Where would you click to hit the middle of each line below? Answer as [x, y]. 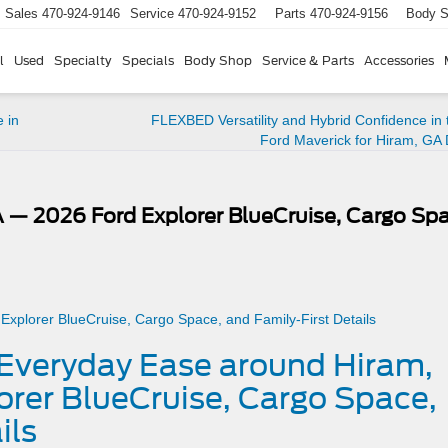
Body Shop [218, 60]
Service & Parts [308, 60]
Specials [148, 60]
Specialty [83, 60]
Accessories [399, 60]
